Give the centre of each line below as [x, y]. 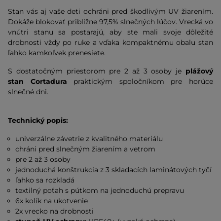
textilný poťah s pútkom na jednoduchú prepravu [100, 190]
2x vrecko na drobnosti [55, 211]
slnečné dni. [28, 92]
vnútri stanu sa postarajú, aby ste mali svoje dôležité [110, 32]
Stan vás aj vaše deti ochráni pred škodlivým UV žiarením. [110, 11]
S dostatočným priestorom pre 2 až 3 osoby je [97, 71]
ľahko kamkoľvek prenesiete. [57, 53]
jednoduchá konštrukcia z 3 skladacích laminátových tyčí [114, 170]
